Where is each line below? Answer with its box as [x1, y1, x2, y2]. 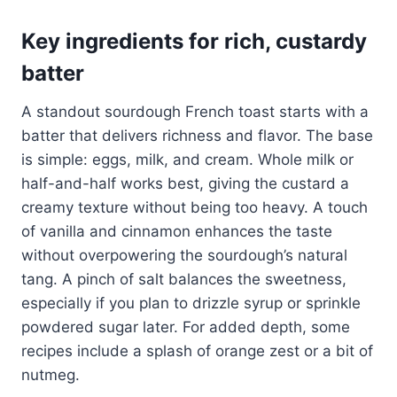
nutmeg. [21, 366, 80, 385]
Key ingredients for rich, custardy [21, 28, 367, 55]
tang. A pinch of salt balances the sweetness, [21, 270, 346, 289]
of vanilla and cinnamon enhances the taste [21, 222, 332, 241]
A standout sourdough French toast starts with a [21, 103, 369, 121]
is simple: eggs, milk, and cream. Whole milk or [21, 151, 354, 169]
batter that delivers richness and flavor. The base [21, 127, 373, 145]
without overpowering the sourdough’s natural [21, 246, 347, 265]
